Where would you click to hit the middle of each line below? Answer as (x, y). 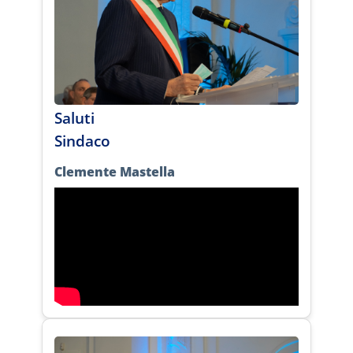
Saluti (74, 118)
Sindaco (82, 141)
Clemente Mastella (115, 172)
